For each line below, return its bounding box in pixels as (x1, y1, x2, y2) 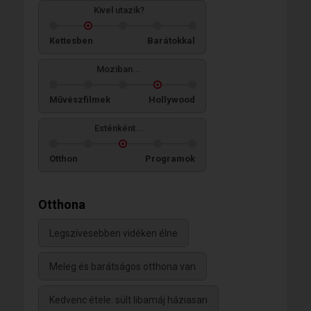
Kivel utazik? (93, 5, 144, 16)
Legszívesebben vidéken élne (49, 228, 178, 239)
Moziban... (96, 64, 141, 75)
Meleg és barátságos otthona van (49, 261, 196, 273)
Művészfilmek (49, 94, 110, 106)
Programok (145, 153, 195, 165)
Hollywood (149, 94, 195, 106)
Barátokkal (147, 35, 195, 47)
